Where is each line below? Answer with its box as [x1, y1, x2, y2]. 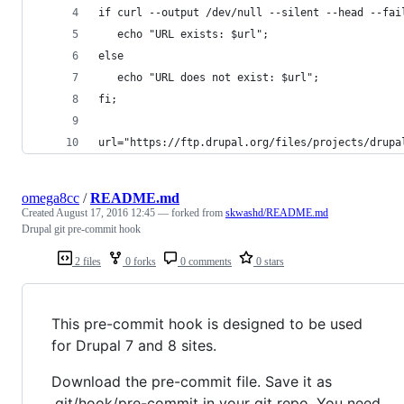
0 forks [123, 254, 156, 268]
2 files [72, 254, 101, 268]
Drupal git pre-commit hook [22, 222, 141, 235]
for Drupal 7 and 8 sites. [51, 335, 216, 354]
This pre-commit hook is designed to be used [51, 314, 363, 333]
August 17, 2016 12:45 [56, 206, 155, 219]
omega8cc [22, 189, 79, 206]
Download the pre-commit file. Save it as [51, 372, 332, 390]
